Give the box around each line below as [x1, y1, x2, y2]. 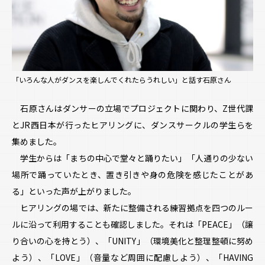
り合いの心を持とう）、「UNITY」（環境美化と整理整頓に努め [12, 234, 253, 247]
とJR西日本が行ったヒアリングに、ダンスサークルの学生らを [12, 118, 253, 131]
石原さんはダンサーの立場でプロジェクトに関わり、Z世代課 [12, 102, 253, 114]
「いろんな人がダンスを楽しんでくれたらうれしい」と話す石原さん [12, 75, 231, 85]
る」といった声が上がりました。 [12, 185, 136, 197]
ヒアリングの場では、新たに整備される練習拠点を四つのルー [12, 201, 253, 214]
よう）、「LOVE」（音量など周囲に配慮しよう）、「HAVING [12, 251, 253, 263]
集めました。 [12, 135, 62, 147]
